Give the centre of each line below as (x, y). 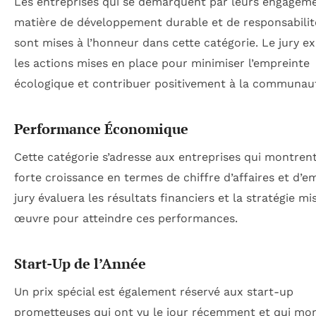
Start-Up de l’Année (80, 264)
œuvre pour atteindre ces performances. (126, 219)
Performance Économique (101, 129)
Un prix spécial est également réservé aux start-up (154, 292)
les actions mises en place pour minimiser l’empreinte (162, 63)
